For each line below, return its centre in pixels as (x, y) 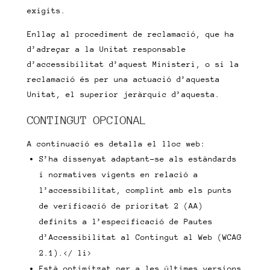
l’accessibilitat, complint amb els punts (135, 190)
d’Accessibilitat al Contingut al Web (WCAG (140, 237)
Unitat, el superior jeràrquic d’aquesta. (123, 94)
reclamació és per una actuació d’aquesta (123, 79)
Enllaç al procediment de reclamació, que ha (130, 34)
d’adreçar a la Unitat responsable (106, 49)
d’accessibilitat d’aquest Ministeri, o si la (133, 64)
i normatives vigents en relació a (118, 174)
